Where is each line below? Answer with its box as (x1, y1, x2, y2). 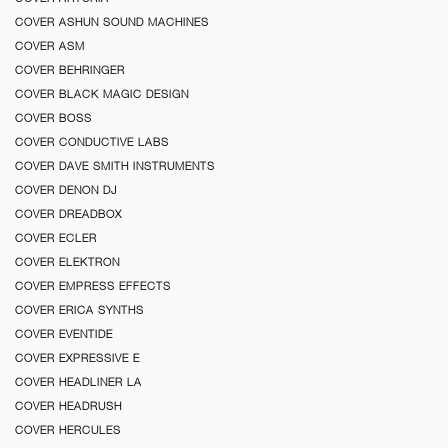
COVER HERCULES (15, 423, 121, 436)
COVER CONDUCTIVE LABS (15, 135, 169, 148)
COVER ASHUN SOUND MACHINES (15, 15, 209, 28)
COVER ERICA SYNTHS (15, 303, 144, 316)
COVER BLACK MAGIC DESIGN (15, 87, 189, 100)
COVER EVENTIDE (15, 327, 113, 340)
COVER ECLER (15, 231, 97, 244)
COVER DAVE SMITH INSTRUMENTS (15, 159, 215, 172)
